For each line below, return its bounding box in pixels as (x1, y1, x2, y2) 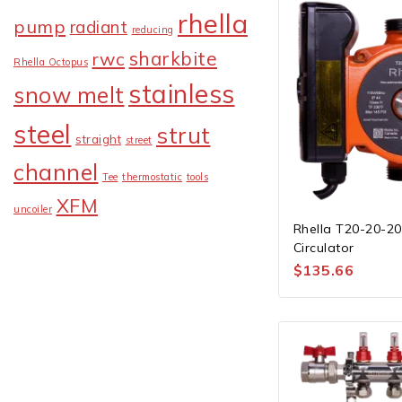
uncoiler (13, 203, 52, 216)
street (125, 134, 153, 147)
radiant (69, 16, 127, 39)
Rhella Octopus (13, 56, 88, 69)
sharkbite (128, 47, 217, 71)
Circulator (293, 239, 354, 256)
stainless (128, 78, 235, 110)
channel (13, 158, 99, 187)
